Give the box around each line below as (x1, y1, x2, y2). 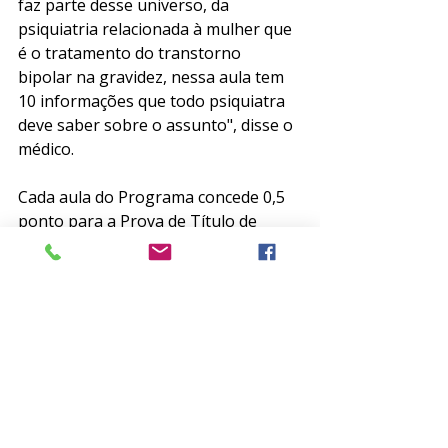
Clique (18, 305, 68, 328)
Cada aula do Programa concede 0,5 (18, 185, 289, 208)
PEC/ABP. (18, 329, 87, 352)
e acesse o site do (100, 305, 239, 328)
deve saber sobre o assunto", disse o (18, 113, 297, 136)
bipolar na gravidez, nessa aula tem (18, 65, 288, 88)
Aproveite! (18, 257, 94, 280)
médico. (18, 137, 74, 160)
